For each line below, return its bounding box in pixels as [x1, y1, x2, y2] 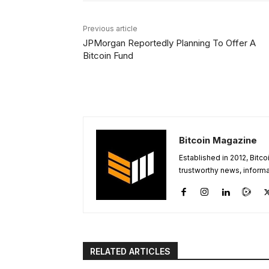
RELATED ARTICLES [90, 246, 171, 256]
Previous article [83, 23, 138, 33]
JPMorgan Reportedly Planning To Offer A [83, 37, 256, 49]
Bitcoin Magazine [179, 134, 257, 146]
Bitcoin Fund [83, 49, 133, 61]
